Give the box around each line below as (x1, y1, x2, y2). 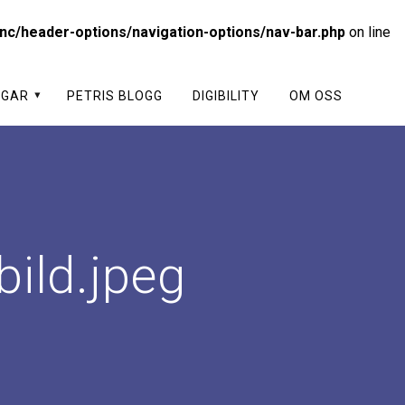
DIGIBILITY (193, 88, 260, 103)
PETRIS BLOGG (66, 88, 163, 103)
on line (345, 24, 391, 41)
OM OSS (289, 88, 344, 103)
